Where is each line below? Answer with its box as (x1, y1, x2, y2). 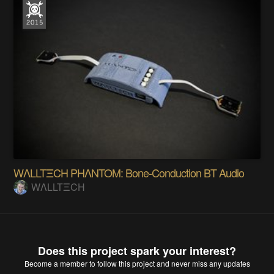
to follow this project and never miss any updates (87, 258, 250, 269)
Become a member (24, 258, 87, 269)
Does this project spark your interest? (38, 243, 236, 259)
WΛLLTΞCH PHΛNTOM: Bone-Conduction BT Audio (13, 164, 245, 180)
